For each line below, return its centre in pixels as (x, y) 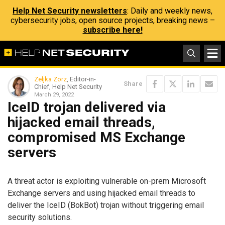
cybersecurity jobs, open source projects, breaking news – (113, 20)
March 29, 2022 (54, 95)
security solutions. (40, 217)
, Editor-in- (81, 79)
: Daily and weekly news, (170, 11)
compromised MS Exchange (96, 137)
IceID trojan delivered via (87, 107)
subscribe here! (113, 30)
